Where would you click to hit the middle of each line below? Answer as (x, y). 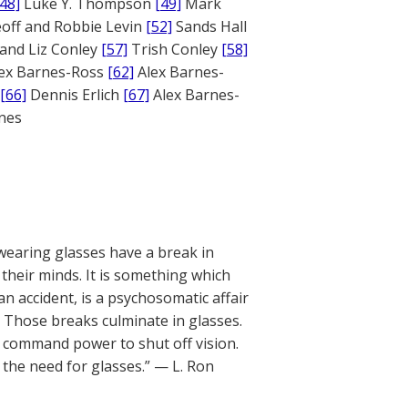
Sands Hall (209, 26)
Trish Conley (174, 49)
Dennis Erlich (75, 95)
